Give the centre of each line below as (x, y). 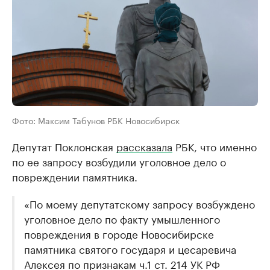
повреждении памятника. (75, 176)
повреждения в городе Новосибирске (119, 234)
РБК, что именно (215, 146)
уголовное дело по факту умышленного (122, 218)
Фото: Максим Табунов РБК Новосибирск (96, 120)
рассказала (144, 146)
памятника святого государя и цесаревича (130, 249)
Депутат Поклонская (64, 146)
